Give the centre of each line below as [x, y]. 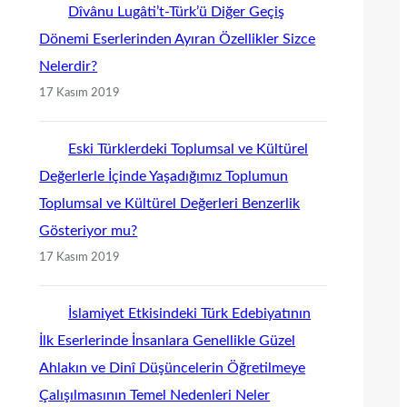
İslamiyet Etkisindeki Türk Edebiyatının [190, 313]
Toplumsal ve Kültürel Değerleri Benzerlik [170, 203]
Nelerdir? [69, 66]
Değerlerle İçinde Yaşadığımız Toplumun [164, 176]
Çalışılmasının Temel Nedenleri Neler [155, 395]
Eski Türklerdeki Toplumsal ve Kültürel [189, 149]
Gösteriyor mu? [89, 230]
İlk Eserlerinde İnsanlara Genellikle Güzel [168, 340]
